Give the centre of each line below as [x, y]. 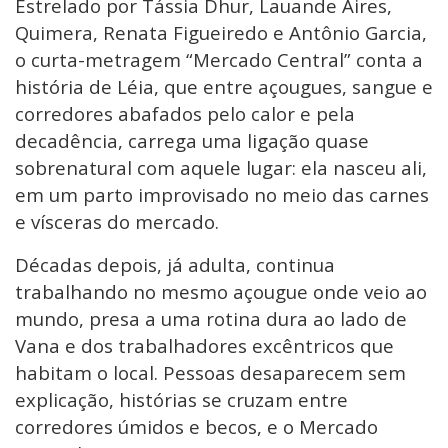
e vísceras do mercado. [117, 221]
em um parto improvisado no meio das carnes [222, 194]
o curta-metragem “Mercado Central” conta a [219, 59]
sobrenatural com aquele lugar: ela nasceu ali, [221, 167]
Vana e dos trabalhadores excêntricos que [204, 345]
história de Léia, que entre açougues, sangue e [224, 86]
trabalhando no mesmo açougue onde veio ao [221, 291]
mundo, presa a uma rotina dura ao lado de [211, 318]
